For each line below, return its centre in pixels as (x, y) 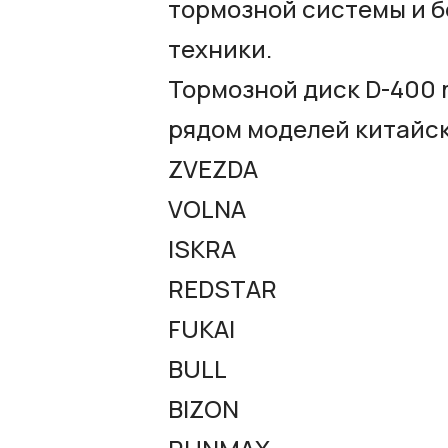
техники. (220, 48)
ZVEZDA (213, 168)
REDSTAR (222, 288)
